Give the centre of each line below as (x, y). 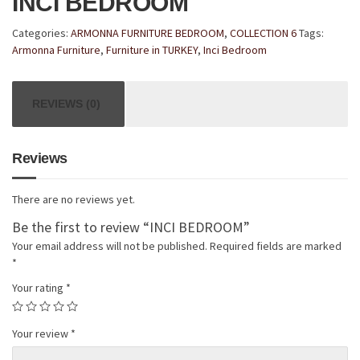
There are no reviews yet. (74, 199)
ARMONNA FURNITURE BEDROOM (147, 33)
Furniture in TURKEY (152, 49)
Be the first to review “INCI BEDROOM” (131, 227)
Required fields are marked (276, 246)
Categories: (41, 33)
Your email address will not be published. (110, 246)
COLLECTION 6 (263, 33)
